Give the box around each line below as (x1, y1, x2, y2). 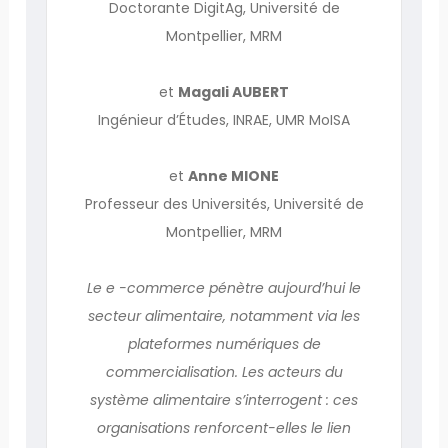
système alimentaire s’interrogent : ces (90, 389, 358, 410)
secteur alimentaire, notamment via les (88, 305, 360, 326)
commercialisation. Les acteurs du (105, 361, 343, 382)
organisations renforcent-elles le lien (97, 417, 351, 438)
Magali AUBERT (178, 81, 289, 102)
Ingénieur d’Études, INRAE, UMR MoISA (98, 109, 350, 130)
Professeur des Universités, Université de (84, 193, 364, 214)
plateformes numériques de (127, 333, 321, 354)
